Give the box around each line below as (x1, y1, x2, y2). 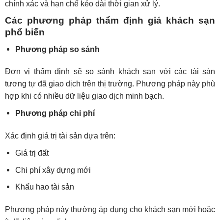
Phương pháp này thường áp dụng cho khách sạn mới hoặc (4, 205, 216, 214)
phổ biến (4, 27, 45, 37)
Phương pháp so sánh (15, 45, 100, 54)
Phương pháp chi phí (15, 109, 95, 118)
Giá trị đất (15, 149, 49, 158)
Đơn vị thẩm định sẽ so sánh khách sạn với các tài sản (4, 67, 216, 76)
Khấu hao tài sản (15, 183, 74, 192)
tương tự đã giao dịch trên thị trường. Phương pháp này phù (4, 80, 216, 88)
